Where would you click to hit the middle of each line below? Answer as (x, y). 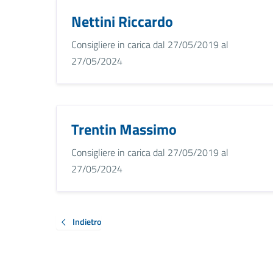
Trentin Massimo (124, 129)
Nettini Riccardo (122, 21)
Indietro (87, 221)
